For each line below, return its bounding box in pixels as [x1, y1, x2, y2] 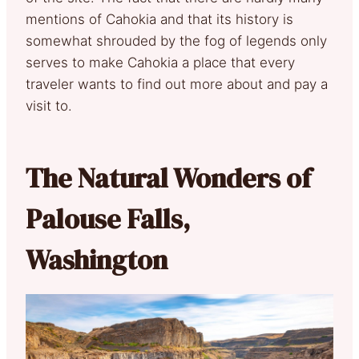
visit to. [26, 97, 72, 114]
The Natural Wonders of [26, 159, 311, 196]
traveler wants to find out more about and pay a [26, 75, 328, 92]
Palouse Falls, [26, 200, 190, 237]
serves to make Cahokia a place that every [26, 54, 295, 71]
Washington [26, 240, 167, 278]
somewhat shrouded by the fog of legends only [26, 32, 327, 49]
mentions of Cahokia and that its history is [26, 10, 293, 27]
